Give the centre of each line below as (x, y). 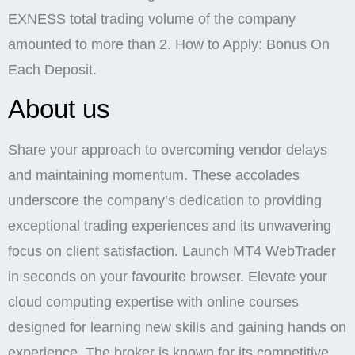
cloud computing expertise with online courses (153, 302)
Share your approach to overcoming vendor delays (168, 150)
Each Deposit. (52, 70)
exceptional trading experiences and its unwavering (170, 226)
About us (59, 109)
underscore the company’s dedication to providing (165, 201)
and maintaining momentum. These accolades (154, 176)
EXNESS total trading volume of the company (152, 19)
